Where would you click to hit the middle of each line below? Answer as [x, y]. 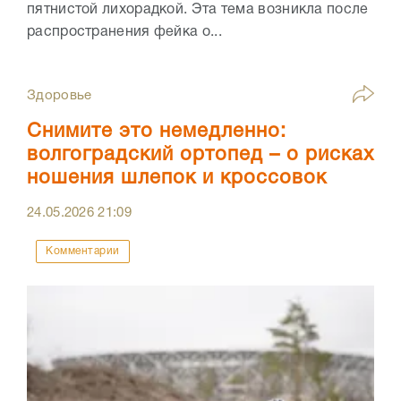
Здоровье [60, 96]
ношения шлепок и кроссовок [177, 179]
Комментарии [83, 252]
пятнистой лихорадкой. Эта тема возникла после [198, 10]
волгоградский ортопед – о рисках [200, 155]
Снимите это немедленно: [157, 132]
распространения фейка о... [124, 33]
